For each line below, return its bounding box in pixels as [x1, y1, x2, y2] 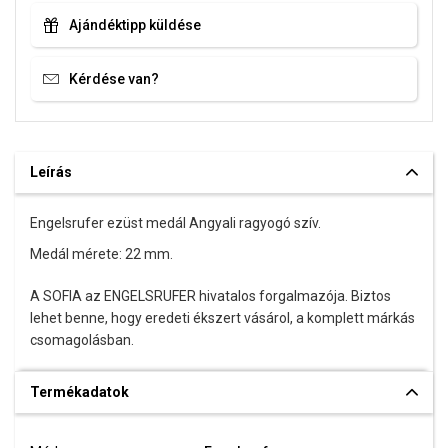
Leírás [30, 164, 72, 180]
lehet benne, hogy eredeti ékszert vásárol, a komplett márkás [30, 310, 415, 326]
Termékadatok [30, 384, 129, 400]
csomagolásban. [30, 332, 134, 348]
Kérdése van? [69, 70, 159, 87]
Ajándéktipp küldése [69, 16, 201, 33]
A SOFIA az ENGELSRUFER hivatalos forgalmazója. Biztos [30, 288, 391, 304]
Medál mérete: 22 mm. [30, 246, 173, 262]
